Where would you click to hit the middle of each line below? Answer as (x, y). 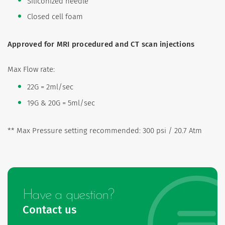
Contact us (49, 210)
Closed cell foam (55, 17)
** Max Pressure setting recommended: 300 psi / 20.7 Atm (106, 131)
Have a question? (68, 195)
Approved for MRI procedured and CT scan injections (101, 44)
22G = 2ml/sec (50, 87)
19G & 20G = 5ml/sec (61, 103)
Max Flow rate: (32, 70)
